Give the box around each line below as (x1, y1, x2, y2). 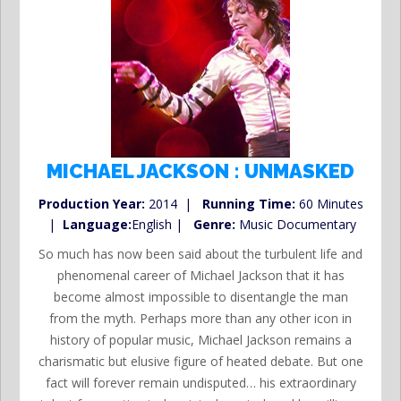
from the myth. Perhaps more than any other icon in (49, 310, 352, 328)
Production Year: (38, 195, 145, 213)
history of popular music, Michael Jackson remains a (49, 331, 352, 349)
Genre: (193, 216, 235, 234)
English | (132, 216, 193, 234)
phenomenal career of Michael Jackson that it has (56, 267, 345, 285)
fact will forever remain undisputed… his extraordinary (45, 374, 356, 392)
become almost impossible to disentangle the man (53, 288, 348, 306)
